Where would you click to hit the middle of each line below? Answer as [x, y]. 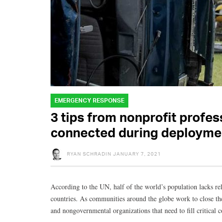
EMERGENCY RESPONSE [89, 100]
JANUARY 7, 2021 [137, 153]
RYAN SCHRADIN [89, 153]
